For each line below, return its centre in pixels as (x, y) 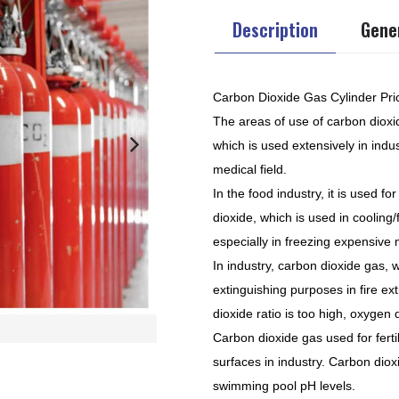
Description (275, 29)
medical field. (250, 169)
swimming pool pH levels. (284, 386)
